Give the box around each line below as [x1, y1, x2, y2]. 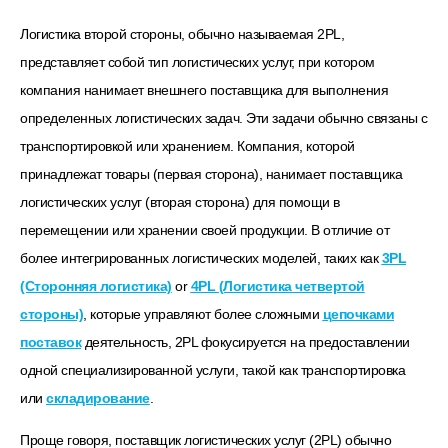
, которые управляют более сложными [83, 305, 323, 322]
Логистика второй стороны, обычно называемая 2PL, [20, 25, 344, 42]
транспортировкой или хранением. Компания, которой [20, 137, 355, 154]
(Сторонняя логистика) [20, 277, 172, 294]
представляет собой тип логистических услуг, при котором [20, 53, 375, 70]
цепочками [322, 305, 394, 322]
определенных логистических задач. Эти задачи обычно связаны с [20, 109, 428, 126]
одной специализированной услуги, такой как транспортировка [20, 361, 405, 378]
